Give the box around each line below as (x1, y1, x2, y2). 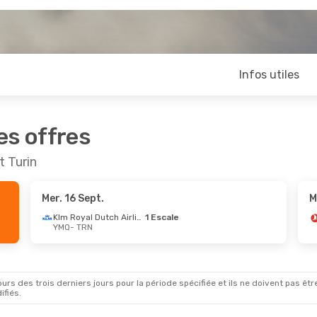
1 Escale (144, 212, 179, 222)
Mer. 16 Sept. (41, 192, 104, 204)
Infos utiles (238, 68, 299, 81)
